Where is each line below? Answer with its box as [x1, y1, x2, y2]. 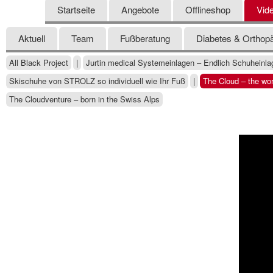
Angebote [121, 3, 159, 16]
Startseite [57, 3, 95, 16]
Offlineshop [185, 3, 230, 16]
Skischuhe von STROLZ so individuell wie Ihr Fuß [9, 75, 185, 87]
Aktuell [18, 32, 45, 44]
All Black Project [9, 57, 68, 68]
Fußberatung [120, 32, 170, 44]
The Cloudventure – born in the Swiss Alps [9, 93, 160, 105]
